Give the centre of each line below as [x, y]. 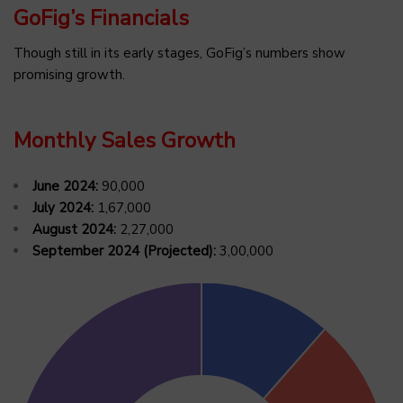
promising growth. [69, 74]
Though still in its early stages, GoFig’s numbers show [179, 53]
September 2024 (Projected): [124, 251]
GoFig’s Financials [101, 18]
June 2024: [65, 186]
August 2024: [74, 229]
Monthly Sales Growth [125, 140]
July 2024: [63, 207]
